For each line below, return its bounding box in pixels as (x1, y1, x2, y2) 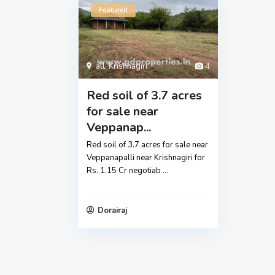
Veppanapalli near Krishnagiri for (87, 152, 205, 164)
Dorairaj (98, 205, 127, 217)
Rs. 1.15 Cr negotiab (87, 165, 163, 177)
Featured (99, 6, 128, 15)
